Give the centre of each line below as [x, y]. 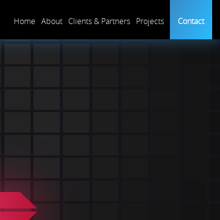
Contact [191, 21]
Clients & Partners [99, 21]
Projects [150, 21]
